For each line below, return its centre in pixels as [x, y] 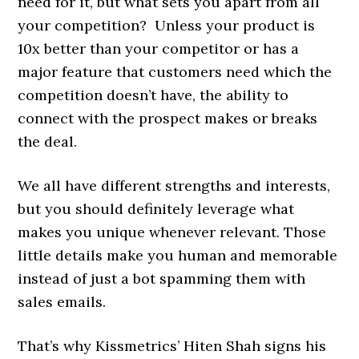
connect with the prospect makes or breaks [168, 118]
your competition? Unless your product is [167, 25]
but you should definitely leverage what [156, 209]
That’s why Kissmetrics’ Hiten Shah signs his [172, 346]
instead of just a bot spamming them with [162, 278]
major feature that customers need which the [175, 72]
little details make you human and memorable [178, 255]
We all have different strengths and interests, [174, 186]
